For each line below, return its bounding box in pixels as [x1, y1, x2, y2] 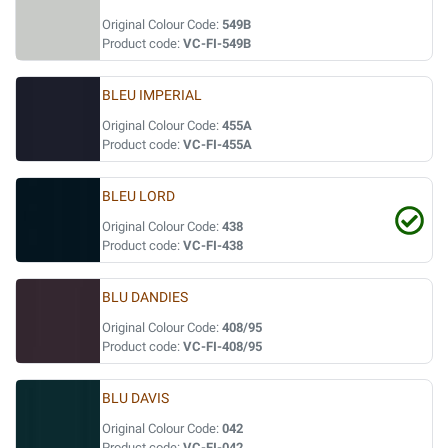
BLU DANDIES [102, 289, 188, 306]
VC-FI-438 [183, 238, 243, 253]
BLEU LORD [102, 188, 175, 205]
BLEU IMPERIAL [102, 87, 202, 104]
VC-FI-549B [183, 36, 251, 51]
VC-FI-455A [183, 137, 252, 152]
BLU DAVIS [102, 390, 169, 407]
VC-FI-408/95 [183, 339, 262, 354]
